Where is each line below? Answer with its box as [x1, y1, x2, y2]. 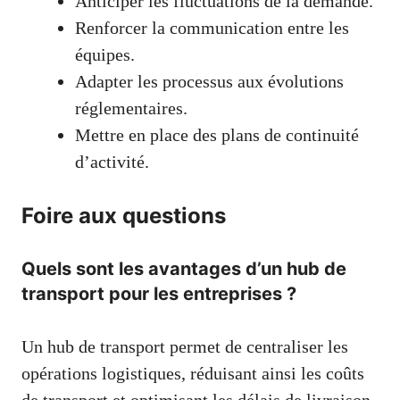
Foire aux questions [21, 202, 226, 229]
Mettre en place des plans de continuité [75, 124, 359, 145]
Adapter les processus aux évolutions [75, 71, 344, 91]
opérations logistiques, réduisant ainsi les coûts [21, 362, 364, 383]
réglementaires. [75, 97, 187, 118]
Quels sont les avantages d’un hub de [21, 257, 346, 279]
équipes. [75, 44, 135, 64]
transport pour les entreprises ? [21, 282, 296, 304]
